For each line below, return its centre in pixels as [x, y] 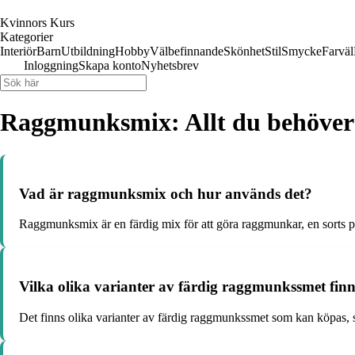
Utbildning [88, 51]
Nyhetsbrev [170, 65]
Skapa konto [110, 65]
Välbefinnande [187, 51]
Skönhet [244, 51]
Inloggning [51, 65]
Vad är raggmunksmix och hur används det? [166, 193]
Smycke [302, 51]
